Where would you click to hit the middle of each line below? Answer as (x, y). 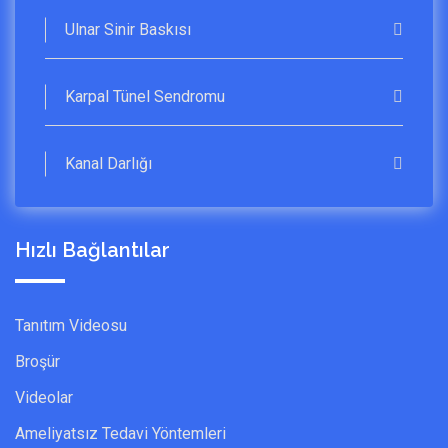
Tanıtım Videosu (71, 325)
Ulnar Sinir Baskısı (128, 29)
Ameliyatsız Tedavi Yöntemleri (120, 433)
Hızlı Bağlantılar (92, 249)
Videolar (44, 397)
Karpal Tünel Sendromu (145, 96)
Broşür (37, 361)
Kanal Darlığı (108, 163)
